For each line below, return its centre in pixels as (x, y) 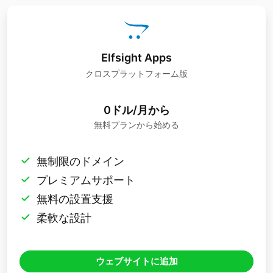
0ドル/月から (136, 110)
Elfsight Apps (136, 58)
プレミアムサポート (86, 180)
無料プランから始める (136, 125)
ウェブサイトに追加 (136, 261)
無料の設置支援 (75, 199)
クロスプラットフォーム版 (136, 74)
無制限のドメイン (80, 161)
